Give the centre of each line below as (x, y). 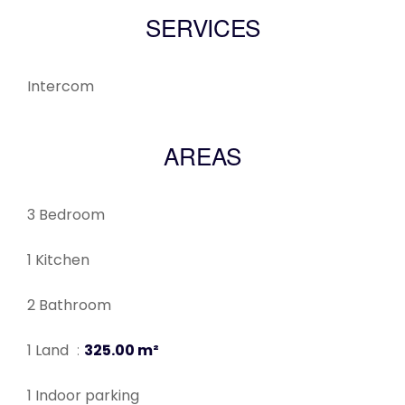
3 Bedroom (66, 215)
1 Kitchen (58, 260)
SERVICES (202, 32)
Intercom (61, 87)
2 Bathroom (69, 306)
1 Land (50, 351)
